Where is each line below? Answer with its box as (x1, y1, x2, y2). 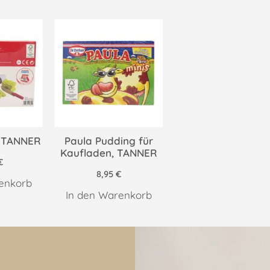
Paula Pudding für (64, 134, 153, 148)
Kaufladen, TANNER (60, 146, 157, 160)
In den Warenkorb (65, 189, 152, 202)
